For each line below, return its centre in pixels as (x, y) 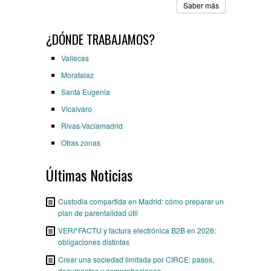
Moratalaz (78, 74)
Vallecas (75, 57)
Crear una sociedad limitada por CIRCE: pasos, (136, 259)
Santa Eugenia (86, 91)
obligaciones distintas (94, 241)
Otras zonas (81, 142)
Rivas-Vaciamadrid (92, 125)
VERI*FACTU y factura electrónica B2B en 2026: (137, 230)
